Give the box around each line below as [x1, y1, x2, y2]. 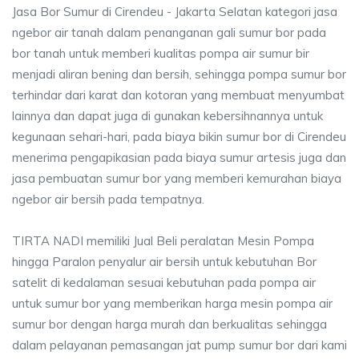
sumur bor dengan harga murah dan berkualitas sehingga [12, 317, 327, 332]
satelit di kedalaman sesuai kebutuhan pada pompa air [12, 275, 316, 290]
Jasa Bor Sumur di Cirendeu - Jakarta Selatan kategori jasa [12, 4, 337, 19]
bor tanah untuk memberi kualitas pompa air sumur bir [12, 46, 309, 61]
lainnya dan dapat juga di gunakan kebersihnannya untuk [12, 108, 323, 123]
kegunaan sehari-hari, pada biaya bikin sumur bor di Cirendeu [12, 129, 346, 144]
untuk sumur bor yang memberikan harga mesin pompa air [12, 296, 333, 311]
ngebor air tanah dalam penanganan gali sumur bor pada [12, 25, 326, 40]
